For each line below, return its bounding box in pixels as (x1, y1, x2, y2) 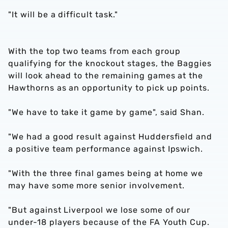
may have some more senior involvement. (8, 181, 185, 190)
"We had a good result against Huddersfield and (8, 132, 213, 141)
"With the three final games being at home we (8, 168, 204, 178)
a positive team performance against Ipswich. (8, 144, 204, 154)
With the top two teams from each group (8, 46, 181, 56)
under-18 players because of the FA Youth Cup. (8, 217, 210, 227)
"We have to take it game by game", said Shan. (8, 107, 205, 117)
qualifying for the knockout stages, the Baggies (8, 59, 212, 68)
